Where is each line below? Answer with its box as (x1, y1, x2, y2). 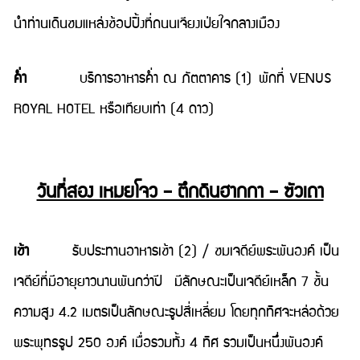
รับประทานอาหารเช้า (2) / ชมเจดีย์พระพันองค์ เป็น (41, 239, 339, 264)
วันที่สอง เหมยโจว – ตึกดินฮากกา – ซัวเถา (36, 177, 324, 208)
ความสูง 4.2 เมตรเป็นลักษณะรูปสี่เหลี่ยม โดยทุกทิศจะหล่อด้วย (14, 301, 339, 325)
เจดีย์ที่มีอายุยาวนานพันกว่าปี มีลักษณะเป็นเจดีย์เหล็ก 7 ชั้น (14, 270, 329, 295)
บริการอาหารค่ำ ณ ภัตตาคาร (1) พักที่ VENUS (27, 67, 331, 92)
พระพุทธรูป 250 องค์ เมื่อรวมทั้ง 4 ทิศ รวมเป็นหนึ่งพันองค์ (14, 331, 323, 356)
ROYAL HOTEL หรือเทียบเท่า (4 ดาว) (14, 97, 214, 122)
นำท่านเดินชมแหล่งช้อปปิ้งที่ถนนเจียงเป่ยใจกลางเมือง (14, 12, 280, 37)
